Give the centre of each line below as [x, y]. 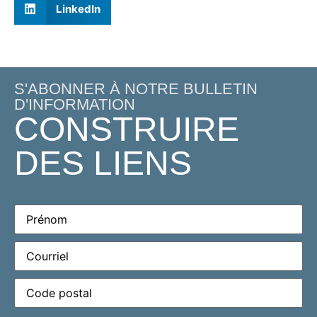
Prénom [34, 210]
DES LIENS [103, 163]
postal [30, 295]
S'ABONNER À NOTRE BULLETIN [136, 89]
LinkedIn [78, 8]
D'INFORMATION [75, 105]
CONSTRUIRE [127, 129]
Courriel [35, 247]
